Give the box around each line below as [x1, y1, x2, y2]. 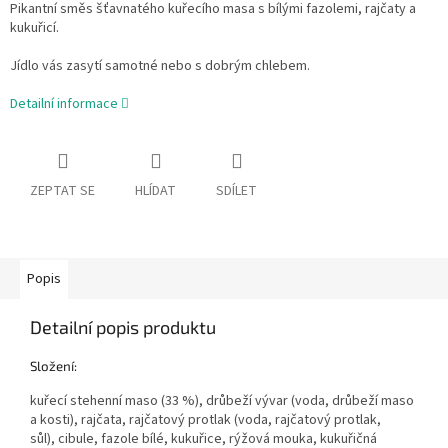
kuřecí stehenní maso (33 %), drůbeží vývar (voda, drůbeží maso [30, 391, 414, 412]
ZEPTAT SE [30, 181, 95, 202]
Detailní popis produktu [30, 316, 216, 339]
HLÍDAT [135, 181, 176, 202]
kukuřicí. [10, 18, 59, 39]
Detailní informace [10, 94, 118, 115]
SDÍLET [216, 181, 257, 202]
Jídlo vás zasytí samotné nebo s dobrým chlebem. [10, 56, 310, 77]
